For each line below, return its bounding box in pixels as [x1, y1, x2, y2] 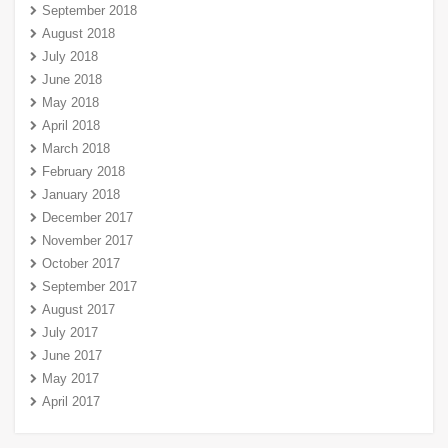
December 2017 [42, 210, 133, 225]
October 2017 [42, 256, 120, 271]
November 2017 [42, 233, 133, 248]
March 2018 [42, 141, 110, 156]
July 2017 [42, 325, 98, 340]
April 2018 [42, 118, 100, 133]
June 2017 [42, 348, 102, 363]
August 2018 [42, 26, 115, 41]
